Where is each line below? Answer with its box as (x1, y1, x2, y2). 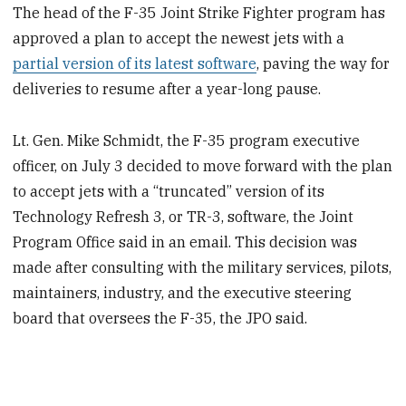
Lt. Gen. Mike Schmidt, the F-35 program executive (13, 130, 361, 150)
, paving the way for (256, 54, 391, 73)
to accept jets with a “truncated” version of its (13, 181, 325, 200)
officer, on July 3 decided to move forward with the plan (13, 156, 393, 175)
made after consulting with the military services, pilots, (13, 257, 392, 276)
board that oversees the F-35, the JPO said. (13, 308, 308, 327)
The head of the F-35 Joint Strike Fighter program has (13, 4, 386, 23)
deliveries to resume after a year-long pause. (13, 80, 322, 99)
